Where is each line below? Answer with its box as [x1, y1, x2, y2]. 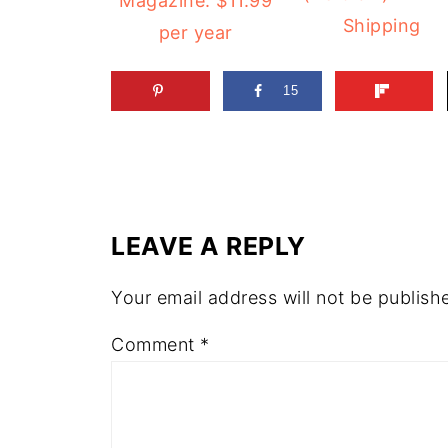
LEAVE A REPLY [111, 230, 306, 261]
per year [158, 22, 233, 44]
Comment [111, 333, 200, 355]
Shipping [342, 14, 421, 36]
